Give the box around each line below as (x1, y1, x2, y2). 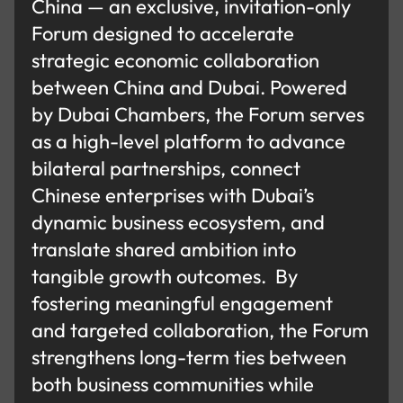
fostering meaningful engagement (31, 291, 334, 317)
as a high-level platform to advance (31, 129, 346, 155)
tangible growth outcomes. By (31, 264, 299, 290)
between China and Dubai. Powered (31, 75, 348, 101)
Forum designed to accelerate (31, 21, 295, 47)
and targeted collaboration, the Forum (31, 318, 370, 344)
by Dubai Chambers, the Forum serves (31, 102, 365, 128)
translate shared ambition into (31, 237, 297, 263)
